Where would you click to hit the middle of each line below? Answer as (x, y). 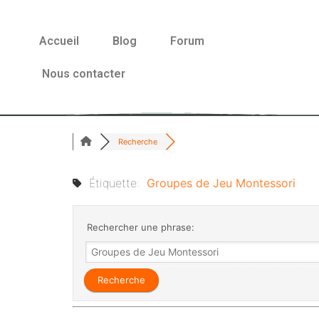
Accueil (59, 41)
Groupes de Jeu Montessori (221, 183)
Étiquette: (114, 183)
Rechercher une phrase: (139, 227)
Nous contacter (83, 74)
